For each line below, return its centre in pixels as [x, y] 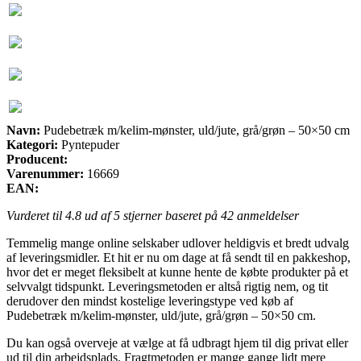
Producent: [37, 159]
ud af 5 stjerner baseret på [151, 215]
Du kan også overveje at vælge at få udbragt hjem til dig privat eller [177, 342]
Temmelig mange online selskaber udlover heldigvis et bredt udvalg [178, 243]
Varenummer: [45, 173]
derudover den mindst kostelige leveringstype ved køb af [150, 301]
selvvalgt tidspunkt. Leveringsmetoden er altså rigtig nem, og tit [167, 286]
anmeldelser [266, 215]
